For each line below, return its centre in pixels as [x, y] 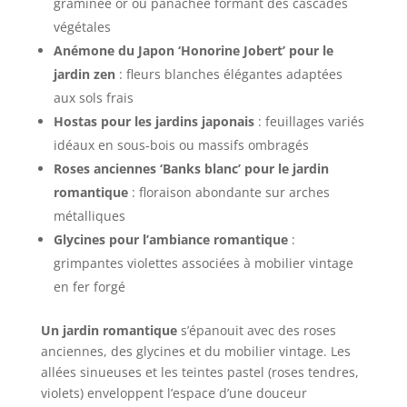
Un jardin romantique [109, 331]
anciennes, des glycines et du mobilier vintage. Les [195, 352]
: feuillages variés [309, 122]
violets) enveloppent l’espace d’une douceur [174, 393]
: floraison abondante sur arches [228, 193]
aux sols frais [93, 98]
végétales [82, 27]
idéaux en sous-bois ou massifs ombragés [181, 145]
